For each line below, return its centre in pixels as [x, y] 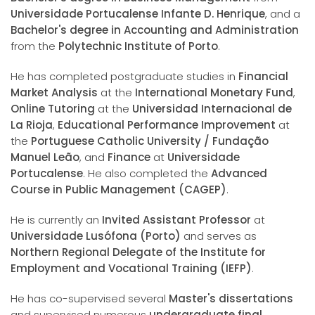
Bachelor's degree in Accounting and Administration [155, 30]
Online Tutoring [53, 109]
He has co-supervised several [90, 299]
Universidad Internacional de [212, 109]
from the [34, 46]
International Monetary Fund [214, 93]
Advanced [239, 174]
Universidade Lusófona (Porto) [96, 236]
